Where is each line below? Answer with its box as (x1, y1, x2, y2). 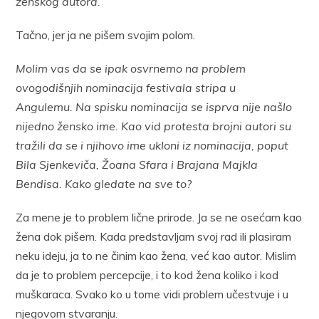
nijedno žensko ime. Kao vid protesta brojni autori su (16, 118, 292, 133)
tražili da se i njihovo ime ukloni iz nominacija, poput (16, 137, 289, 152)
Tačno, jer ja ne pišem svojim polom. (16, 27, 196, 42)
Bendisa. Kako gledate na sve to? (16, 176, 192, 191)
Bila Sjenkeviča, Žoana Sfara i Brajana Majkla (16, 157, 258, 172)
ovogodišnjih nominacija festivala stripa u (16, 80, 236, 95)
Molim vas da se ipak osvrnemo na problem (16, 61, 246, 75)
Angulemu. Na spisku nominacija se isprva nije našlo (16, 99, 293, 114)
